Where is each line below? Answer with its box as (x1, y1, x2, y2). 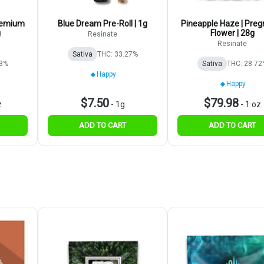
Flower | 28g (210, 28, 255, 38)
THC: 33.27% (97, 50, 138, 59)
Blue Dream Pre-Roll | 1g (58, 19, 147, 29)
